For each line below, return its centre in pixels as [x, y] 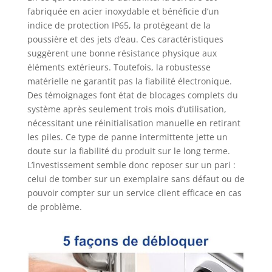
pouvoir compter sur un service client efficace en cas [134, 192]
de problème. [54, 206]
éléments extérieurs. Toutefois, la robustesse [119, 67]
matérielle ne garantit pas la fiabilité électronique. [129, 81]
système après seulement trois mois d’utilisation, [127, 109]
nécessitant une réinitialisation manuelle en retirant [134, 123]
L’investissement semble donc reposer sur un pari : [131, 165]
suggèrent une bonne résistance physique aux [122, 53]
